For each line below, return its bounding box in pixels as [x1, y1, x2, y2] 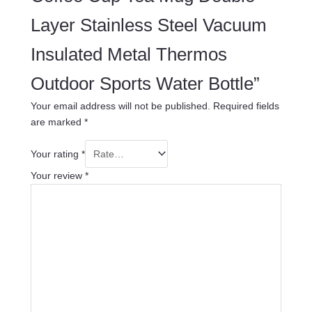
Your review [30, 169, 85, 181]
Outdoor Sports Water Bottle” [30, 73, 260, 93]
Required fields [212, 100, 279, 111]
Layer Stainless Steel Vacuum [30, 15, 267, 35]
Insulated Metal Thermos [30, 44, 227, 64]
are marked [30, 116, 84, 127]
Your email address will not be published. [30, 100, 210, 111]
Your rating [30, 148, 81, 159]
